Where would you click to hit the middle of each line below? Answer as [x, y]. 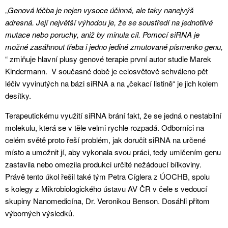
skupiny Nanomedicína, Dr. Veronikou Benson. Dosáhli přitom [107, 201]
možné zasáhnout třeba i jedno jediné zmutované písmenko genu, [114, 46]
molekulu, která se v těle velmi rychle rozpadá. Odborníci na [105, 127]
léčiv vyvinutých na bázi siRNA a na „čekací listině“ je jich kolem [112, 83]
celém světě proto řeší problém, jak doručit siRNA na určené [105, 139]
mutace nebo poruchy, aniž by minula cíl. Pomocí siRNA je [102, 34]
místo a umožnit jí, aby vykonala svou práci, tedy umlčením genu [113, 152]
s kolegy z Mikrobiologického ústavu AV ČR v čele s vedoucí [106, 188]
